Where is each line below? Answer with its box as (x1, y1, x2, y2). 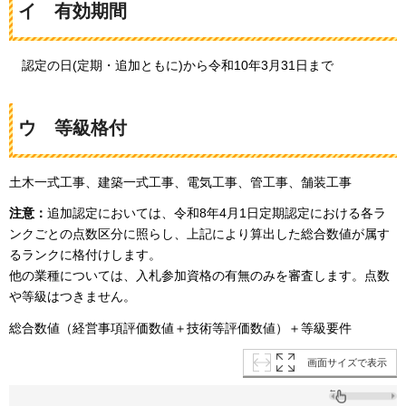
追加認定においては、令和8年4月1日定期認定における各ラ (47, 206, 386, 221)
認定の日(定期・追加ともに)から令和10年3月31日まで (22, 58, 333, 73)
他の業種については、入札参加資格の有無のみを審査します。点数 (9, 268, 390, 284)
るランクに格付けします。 (9, 247, 161, 263)
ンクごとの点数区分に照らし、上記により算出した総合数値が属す (9, 227, 390, 242)
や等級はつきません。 (9, 289, 136, 304)
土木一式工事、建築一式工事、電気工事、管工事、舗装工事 (9, 175, 352, 190)
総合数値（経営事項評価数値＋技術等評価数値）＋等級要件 (9, 320, 352, 335)
